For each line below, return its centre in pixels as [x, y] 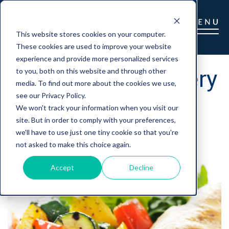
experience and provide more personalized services [97, 58]
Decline [141, 167]
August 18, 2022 [159, 136]
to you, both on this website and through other [91, 71]
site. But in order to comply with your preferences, [96, 120]
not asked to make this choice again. [73, 144]
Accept [63, 167]
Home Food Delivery [114, 79]
